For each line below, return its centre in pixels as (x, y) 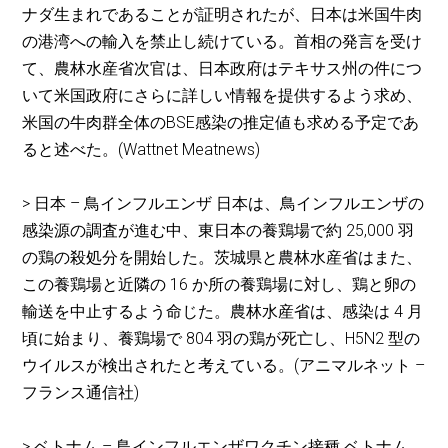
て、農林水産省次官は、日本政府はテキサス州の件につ (222, 69)
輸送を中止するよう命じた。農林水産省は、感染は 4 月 (223, 312)
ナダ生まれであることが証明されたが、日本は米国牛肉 (222, 15)
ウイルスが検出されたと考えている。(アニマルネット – (224, 366)
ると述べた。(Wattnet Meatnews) (141, 150)
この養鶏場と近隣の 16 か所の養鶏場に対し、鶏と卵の (219, 285)
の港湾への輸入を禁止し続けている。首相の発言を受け (222, 42)
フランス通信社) (81, 393)
